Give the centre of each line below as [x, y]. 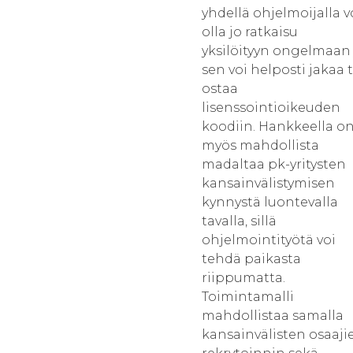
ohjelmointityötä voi [269, 240]
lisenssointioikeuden [271, 108]
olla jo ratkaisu [250, 32]
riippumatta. [243, 278]
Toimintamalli [248, 297]
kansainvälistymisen [268, 183]
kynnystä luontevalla [270, 202]
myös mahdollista [260, 145]
